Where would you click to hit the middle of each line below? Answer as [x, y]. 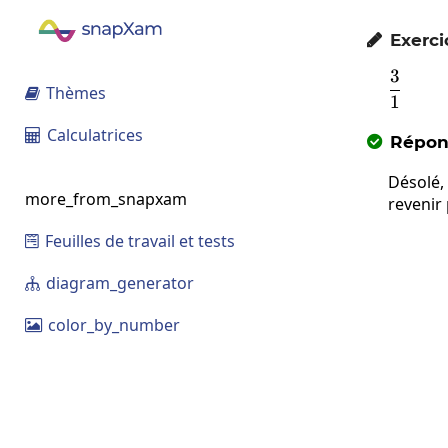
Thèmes [74, 93]
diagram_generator [118, 283]
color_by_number [112, 325]
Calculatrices [93, 135]
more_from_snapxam [106, 199]
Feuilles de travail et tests [138, 241]
